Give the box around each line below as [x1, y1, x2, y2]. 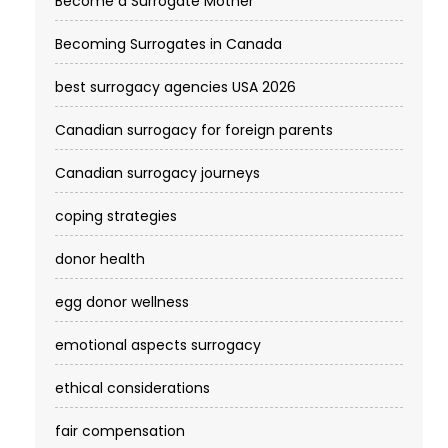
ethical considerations [55, 378, 210, 399]
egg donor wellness [55, 292, 189, 313]
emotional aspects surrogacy [55, 335, 261, 356]
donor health [55, 249, 145, 270]
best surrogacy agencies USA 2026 [55, 77, 296, 98]
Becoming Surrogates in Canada [55, 34, 282, 55]
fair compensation [55, 421, 185, 442]
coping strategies [55, 206, 177, 227]
